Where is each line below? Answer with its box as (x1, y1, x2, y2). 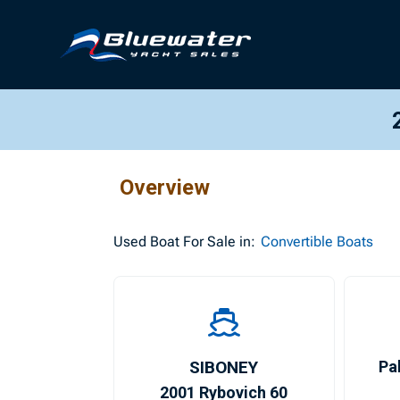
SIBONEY (189, 357, 259, 378)
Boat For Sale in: (146, 233, 256, 250)
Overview (120, 175, 211, 200)
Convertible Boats (261, 233, 374, 250)
